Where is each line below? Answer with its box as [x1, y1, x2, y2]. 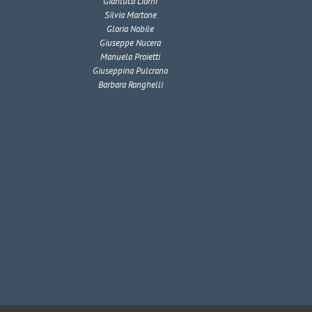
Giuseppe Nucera [100, 37, 162, 49]
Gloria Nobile [107, 23, 155, 36]
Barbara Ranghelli [97, 79, 163, 91]
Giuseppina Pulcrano [93, 65, 169, 77]
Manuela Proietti [100, 51, 161, 63]
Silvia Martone [104, 9, 157, 22]
